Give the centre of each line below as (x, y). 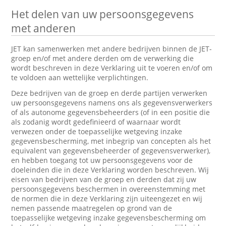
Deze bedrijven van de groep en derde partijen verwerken (109, 93)
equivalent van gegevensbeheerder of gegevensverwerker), (111, 151)
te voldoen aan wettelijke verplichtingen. (80, 77)
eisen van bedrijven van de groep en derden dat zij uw (104, 179)
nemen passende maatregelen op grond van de (92, 208)
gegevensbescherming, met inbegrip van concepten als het (111, 141)
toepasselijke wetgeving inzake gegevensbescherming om (109, 218)
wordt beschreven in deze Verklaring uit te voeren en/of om (112, 68)
